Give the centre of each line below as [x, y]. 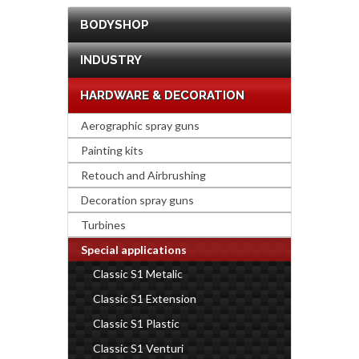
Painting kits [112, 150]
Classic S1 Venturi [138, 348]
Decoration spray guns [137, 200]
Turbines [103, 224]
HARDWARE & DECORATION [162, 95]
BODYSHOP [115, 24]
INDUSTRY [111, 60]
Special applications [134, 249]
